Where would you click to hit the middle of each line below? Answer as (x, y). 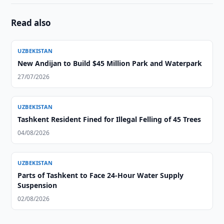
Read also (31, 23)
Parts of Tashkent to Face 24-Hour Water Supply (101, 175)
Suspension (37, 185)
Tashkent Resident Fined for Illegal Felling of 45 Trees (109, 119)
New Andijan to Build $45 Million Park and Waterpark (110, 63)
